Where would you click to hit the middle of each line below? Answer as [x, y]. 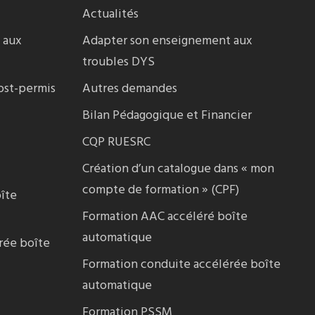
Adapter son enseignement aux [168, 41]
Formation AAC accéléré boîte [165, 217]
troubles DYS [119, 62]
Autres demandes [130, 89]
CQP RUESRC [117, 142]
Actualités [111, 14]
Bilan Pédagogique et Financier [167, 116]
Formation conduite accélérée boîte [182, 265]
